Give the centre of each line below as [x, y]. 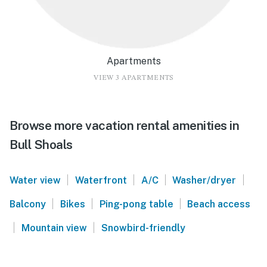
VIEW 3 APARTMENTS [133, 78]
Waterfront [101, 180]
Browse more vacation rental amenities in [124, 125]
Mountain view [54, 228]
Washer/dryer [204, 180]
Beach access [219, 204]
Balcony [28, 204]
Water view [35, 180]
